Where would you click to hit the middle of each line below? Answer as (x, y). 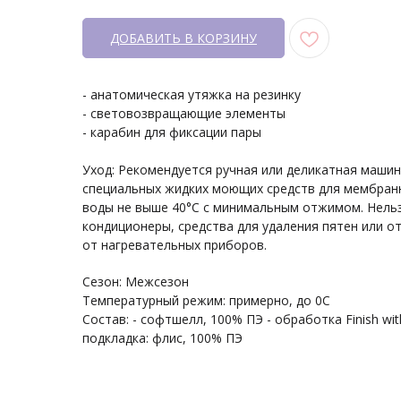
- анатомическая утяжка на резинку (192, 95)
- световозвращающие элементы (184, 114)
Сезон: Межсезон (136, 282)
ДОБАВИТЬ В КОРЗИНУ (183, 38)
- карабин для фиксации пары (172, 132)
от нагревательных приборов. (175, 245)
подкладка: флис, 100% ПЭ (162, 338)
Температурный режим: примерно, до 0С (206, 301)
